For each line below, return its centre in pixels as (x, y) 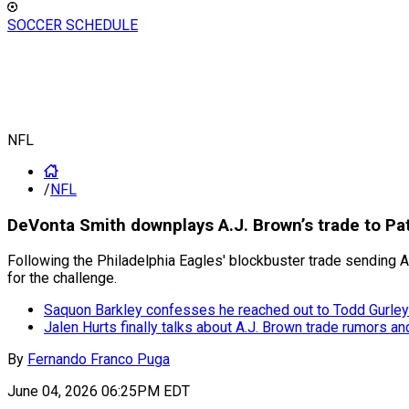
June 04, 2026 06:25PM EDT (99, 392)
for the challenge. (62, 278)
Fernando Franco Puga (99, 360)
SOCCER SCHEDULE (73, 25)
